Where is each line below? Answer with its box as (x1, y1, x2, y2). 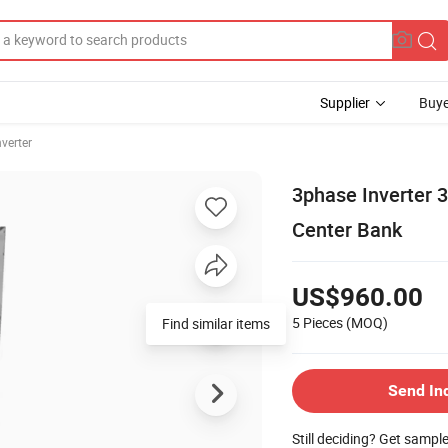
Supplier (320, 93, 370, 112)
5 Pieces (292, 312, 343, 332)
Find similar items (162, 313, 270, 333)
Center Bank (292, 215, 402, 243)
